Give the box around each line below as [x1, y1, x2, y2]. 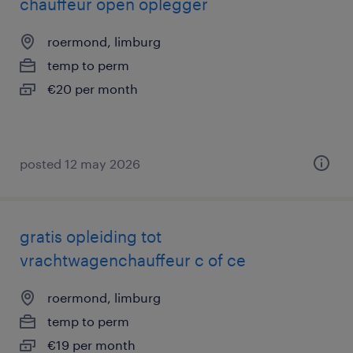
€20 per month [47, 81, 138, 96]
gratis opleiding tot [20, 227, 162, 246]
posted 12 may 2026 [20, 156, 140, 171]
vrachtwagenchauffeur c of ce [20, 251, 246, 269]
